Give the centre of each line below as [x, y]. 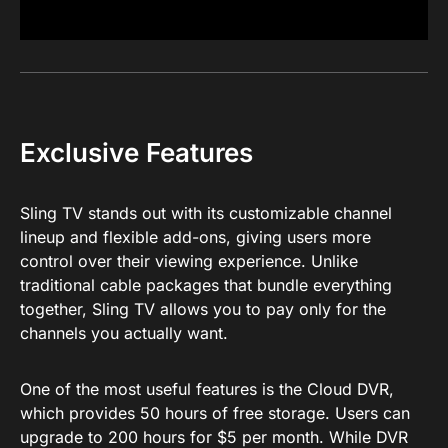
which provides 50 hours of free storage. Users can [215, 412]
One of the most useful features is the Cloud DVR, [207, 388]
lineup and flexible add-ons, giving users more [195, 236]
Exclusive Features [136, 152]
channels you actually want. [124, 332]
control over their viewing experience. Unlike [189, 260]
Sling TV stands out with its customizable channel [206, 212]
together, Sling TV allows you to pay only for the [203, 308]
